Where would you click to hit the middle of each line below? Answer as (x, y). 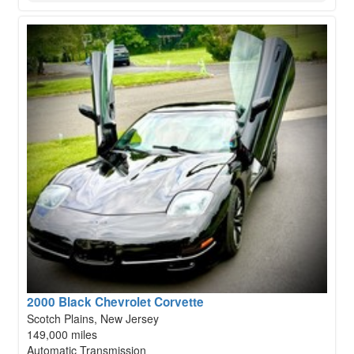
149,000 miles (62, 334)
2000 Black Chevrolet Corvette (115, 301)
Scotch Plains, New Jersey (93, 318)
